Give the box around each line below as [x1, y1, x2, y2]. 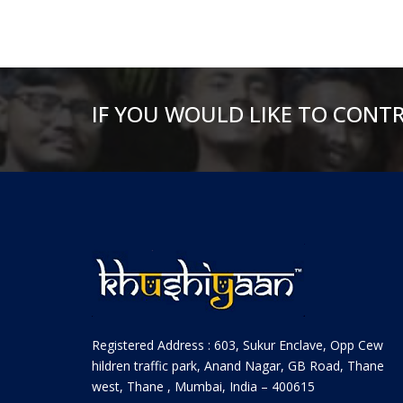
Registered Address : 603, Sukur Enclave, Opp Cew [92, 336, 383, 354]
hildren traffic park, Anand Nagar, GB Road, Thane [92, 357, 384, 374]
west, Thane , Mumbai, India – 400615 [92, 378, 315, 395]
